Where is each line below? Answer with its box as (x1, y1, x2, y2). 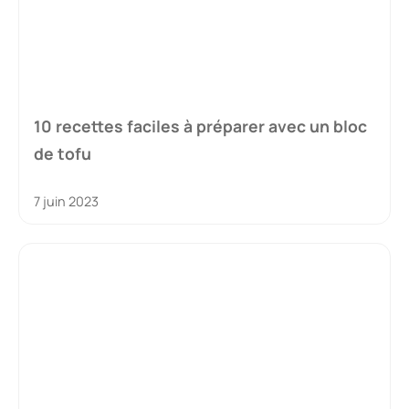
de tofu (34, 142, 91, 164)
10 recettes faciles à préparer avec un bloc (34, 115, 367, 137)
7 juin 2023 (34, 193, 99, 210)
